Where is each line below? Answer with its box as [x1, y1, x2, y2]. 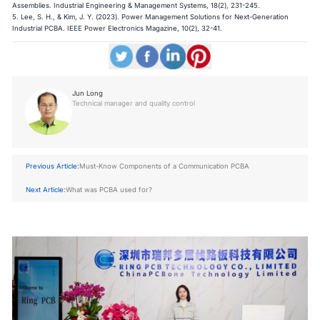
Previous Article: [26, 162, 80, 171]
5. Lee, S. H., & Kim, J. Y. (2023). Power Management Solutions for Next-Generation [12, 13, 289, 21]
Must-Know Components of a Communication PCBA [79, 162, 250, 171]
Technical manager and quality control [71, 99, 195, 107]
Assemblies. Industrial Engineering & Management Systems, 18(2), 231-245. [12, 1, 261, 10]
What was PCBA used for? [66, 186, 153, 194]
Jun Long [71, 89, 103, 97]
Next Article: [26, 186, 66, 194]
